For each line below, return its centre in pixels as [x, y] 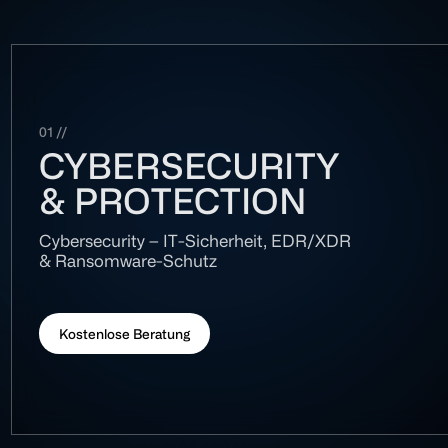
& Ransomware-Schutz [127, 261]
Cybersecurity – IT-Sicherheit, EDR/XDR [194, 241]
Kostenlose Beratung [124, 333]
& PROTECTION [172, 199]
